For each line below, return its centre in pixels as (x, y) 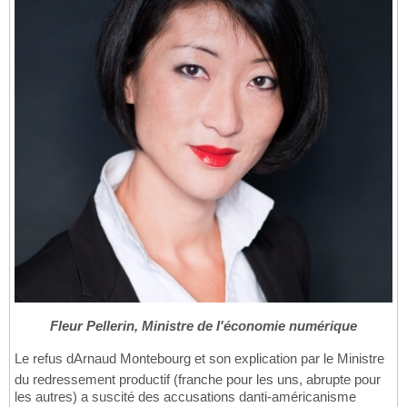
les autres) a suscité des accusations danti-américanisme (185, 396)
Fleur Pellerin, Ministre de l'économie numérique (203, 325)
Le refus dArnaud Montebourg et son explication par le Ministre (199, 358)
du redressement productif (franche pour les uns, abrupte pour (198, 379)
